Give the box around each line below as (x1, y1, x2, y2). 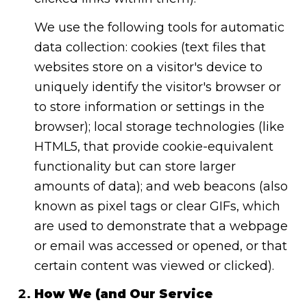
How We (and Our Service (34, 286, 213, 302)
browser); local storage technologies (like (34, 119, 284, 134)
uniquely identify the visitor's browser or (34, 79, 281, 95)
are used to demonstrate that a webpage (34, 218, 288, 234)
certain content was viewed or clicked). (34, 258, 274, 273)
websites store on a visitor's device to (34, 59, 262, 75)
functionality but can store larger (34, 158, 236, 174)
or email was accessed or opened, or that (34, 238, 287, 254)
